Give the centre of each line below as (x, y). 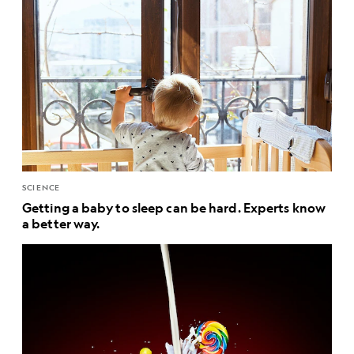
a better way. (61, 224)
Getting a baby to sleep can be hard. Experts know (174, 208)
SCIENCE (41, 188)
